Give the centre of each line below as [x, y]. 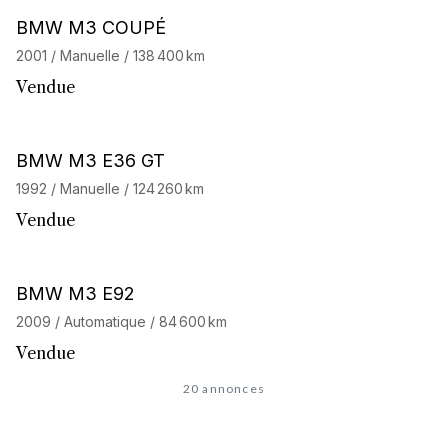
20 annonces [224, 388]
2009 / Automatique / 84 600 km [121, 321]
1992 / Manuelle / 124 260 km [110, 188]
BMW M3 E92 [75, 293]
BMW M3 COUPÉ [91, 27]
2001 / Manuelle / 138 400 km [110, 55]
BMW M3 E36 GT [90, 160]
